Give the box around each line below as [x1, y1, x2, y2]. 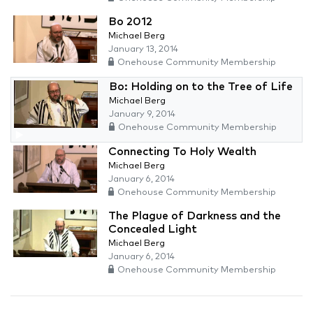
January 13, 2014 [108, 45, 178, 54]
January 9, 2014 [109, 110, 175, 119]
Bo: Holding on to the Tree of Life [109, 81, 293, 93]
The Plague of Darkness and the [108, 210, 281, 222]
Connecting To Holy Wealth [108, 146, 256, 158]
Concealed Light [108, 224, 197, 235]
